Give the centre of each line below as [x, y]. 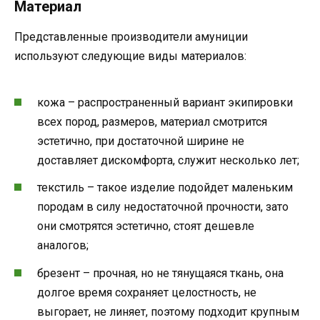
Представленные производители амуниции [131, 36]
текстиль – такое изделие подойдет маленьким [165, 188]
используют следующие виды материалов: [130, 56]
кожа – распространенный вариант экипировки [165, 103]
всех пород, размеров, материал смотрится [152, 122]
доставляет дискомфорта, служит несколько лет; [168, 161]
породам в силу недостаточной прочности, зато [163, 207]
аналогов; [63, 246]
